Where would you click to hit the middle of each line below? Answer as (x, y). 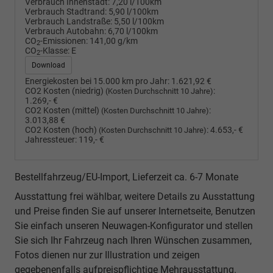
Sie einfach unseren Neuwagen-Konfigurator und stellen (134, 225)
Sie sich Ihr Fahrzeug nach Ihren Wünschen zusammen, (133, 240)
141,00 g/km (114, 41)
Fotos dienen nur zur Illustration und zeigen (107, 255)
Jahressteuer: (51, 140)
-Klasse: (55, 51)
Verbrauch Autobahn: (66, 31)
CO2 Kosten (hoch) (62, 130)
